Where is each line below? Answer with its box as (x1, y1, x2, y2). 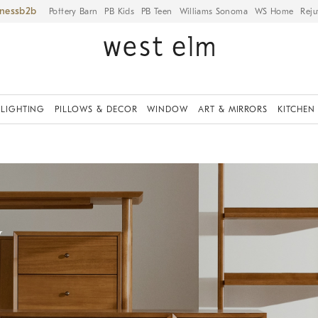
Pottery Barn (49, 6, 98, 16)
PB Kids (104, 6, 134, 16)
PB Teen (141, 6, 172, 16)
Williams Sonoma (179, 6, 248, 16)
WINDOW (147, 104, 189, 114)
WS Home (254, 6, 294, 16)
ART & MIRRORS (197, 104, 268, 114)
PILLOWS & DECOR (55, 104, 138, 114)
